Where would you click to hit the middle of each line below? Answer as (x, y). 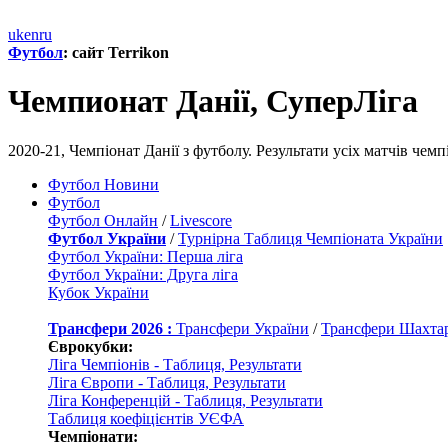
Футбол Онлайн (103, 220)
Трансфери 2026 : (110, 328)
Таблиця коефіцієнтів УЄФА (146, 418)
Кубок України (98, 292)
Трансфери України (242, 328)
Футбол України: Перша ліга (145, 256)
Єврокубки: (90, 346)
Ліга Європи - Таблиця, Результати (167, 382)
